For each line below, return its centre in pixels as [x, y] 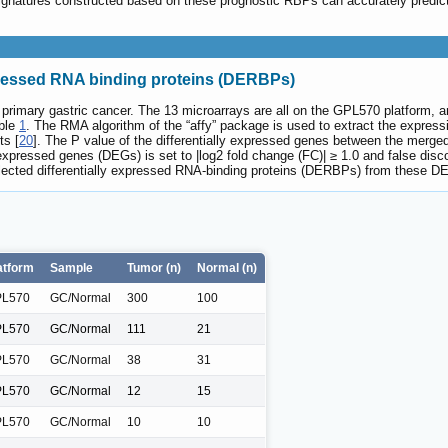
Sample [71, 267]
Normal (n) [227, 267]
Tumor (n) [154, 267]
